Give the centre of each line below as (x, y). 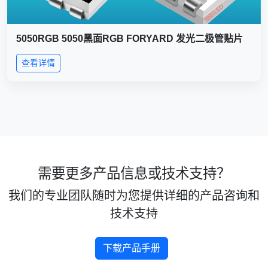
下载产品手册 (132, 248)
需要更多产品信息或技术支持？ (134, 174)
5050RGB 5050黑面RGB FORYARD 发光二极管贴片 (130, 39)
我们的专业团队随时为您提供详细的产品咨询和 (134, 196)
